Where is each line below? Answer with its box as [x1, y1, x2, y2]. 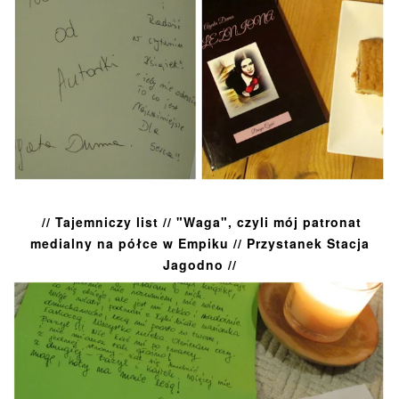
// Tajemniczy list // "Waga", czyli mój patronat [41, 213, 362, 232]
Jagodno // [162, 256, 237, 274]
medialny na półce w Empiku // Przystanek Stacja [29, 234, 370, 253]
